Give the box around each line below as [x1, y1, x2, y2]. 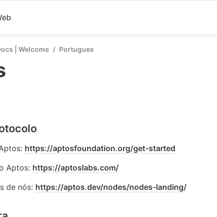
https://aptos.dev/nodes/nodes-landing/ [35, 182, 186, 192]
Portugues [59, 45, 94, 53]
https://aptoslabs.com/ [32, 163, 119, 172]
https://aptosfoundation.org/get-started [25, 143, 175, 153]
